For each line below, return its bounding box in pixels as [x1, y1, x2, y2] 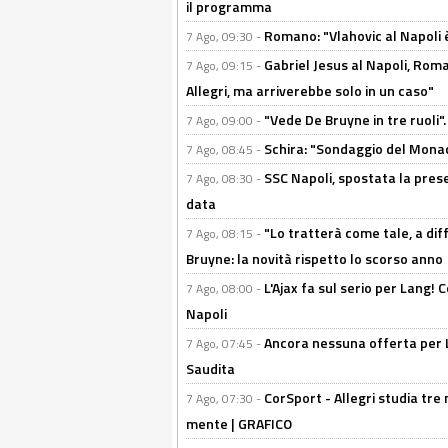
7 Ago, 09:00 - [186, 111, 264, 130]
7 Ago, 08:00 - [186, 279, 264, 298]
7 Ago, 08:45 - [186, 140, 264, 159]
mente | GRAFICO [186, 413, 292, 434]
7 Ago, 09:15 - [186, 56, 264, 75]
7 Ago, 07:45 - [186, 334, 264, 353]
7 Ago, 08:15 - [186, 224, 264, 243]
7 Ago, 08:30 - [186, 169, 264, 188]
